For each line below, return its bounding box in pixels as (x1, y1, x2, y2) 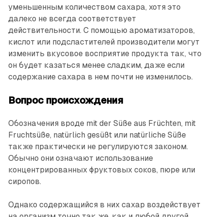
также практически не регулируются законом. (8, 141, 188, 151)
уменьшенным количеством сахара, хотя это (8, 2, 181, 12)
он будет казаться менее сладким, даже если (8, 60, 185, 70)
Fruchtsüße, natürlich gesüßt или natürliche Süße (8, 130, 186, 139)
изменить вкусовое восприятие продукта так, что (8, 48, 201, 58)
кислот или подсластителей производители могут (8, 37, 200, 46)
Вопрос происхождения (8, 94, 123, 106)
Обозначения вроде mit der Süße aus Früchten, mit (8, 118, 196, 128)
